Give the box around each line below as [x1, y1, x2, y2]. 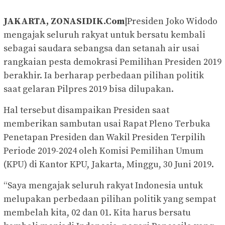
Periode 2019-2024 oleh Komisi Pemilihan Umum [4, 145, 203, 157]
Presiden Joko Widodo [127, 16, 217, 28]
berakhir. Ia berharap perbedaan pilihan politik [4, 70, 204, 82]
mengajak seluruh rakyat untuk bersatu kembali [4, 29, 205, 41]
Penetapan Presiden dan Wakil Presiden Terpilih [4, 132, 205, 144]
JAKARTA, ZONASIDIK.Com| [4, 16, 127, 28]
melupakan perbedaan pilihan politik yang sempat [4, 193, 216, 205]
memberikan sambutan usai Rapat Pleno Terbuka [4, 118, 210, 130]
